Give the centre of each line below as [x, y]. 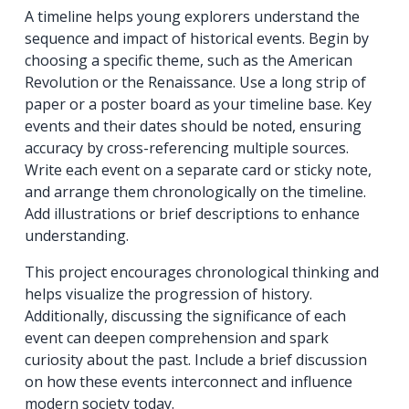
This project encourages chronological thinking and [202, 273]
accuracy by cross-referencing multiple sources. [187, 148]
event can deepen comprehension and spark [177, 338]
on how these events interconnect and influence [189, 382]
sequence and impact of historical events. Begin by [197, 39]
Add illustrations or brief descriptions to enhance [193, 214]
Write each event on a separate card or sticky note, [199, 170]
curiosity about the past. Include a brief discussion [196, 360]
